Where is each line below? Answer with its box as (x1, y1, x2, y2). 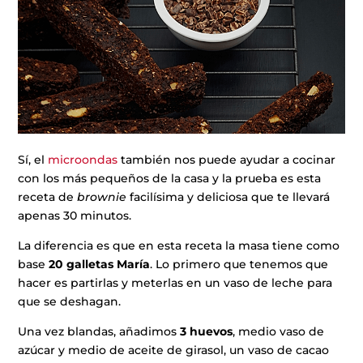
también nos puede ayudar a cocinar (117, 152, 336, 167)
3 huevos (180, 323, 233, 339)
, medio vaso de (233, 323, 325, 339)
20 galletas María (49, 256, 151, 271)
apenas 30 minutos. (18, 207, 132, 223)
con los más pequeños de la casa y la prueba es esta (18, 170, 322, 186)
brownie (77, 189, 130, 204)
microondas (48, 152, 118, 167)
